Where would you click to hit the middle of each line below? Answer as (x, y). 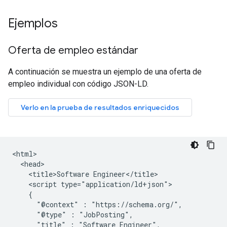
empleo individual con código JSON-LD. (78, 84)
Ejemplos (33, 23)
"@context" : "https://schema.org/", (97, 204)
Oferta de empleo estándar (74, 50)
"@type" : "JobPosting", (73, 214)
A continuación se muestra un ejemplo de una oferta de (105, 71)
